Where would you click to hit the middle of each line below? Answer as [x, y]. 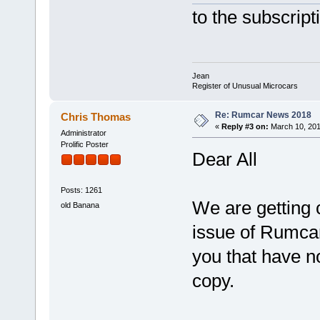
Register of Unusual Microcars [245, 86]
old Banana [80, 205]
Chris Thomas [96, 116]
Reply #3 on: [245, 126]
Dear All [224, 159]
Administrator [83, 132]
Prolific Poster [84, 144]
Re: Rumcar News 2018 [263, 115]
